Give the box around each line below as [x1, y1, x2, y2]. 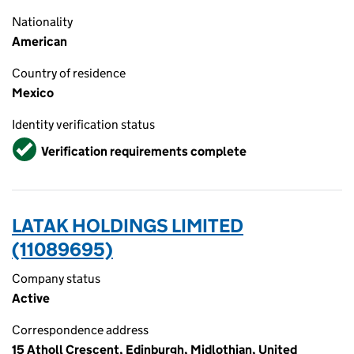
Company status [12, 271, 100, 286]
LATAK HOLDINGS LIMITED [12, 214, 243, 237]
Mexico [12, 85, 54, 100]
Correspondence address [12, 322, 149, 337]
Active [12, 291, 50, 306]
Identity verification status [12, 117, 155, 132]
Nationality [12, 14, 73, 29]
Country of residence [12, 66, 126, 81]
